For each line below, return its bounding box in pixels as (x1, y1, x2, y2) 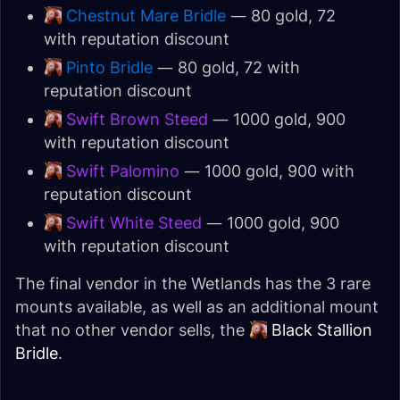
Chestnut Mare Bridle (66, 6, 226, 25)
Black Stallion (271, 321, 372, 339)
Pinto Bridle (66, 58, 153, 77)
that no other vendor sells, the (15, 321, 249, 339)
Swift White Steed (66, 213, 202, 232)
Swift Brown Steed (66, 110, 208, 129)
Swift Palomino (66, 162, 179, 180)
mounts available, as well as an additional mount (15, 297, 379, 316)
